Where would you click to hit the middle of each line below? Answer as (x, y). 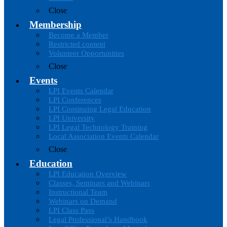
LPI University (72, 118)
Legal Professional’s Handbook (98, 219)
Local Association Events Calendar (104, 136)
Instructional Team (78, 192)
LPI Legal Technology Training (98, 127)
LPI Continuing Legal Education (100, 109)
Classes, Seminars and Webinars (99, 183)
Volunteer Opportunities (86, 53)
